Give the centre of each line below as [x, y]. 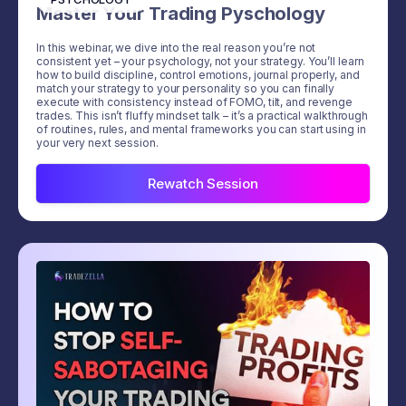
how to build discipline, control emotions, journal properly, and [198, 75]
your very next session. [97, 143]
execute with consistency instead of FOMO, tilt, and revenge [195, 102]
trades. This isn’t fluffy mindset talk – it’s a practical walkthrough [203, 116]
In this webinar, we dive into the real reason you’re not [176, 48]
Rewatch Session [203, 184]
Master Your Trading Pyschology [181, 14]
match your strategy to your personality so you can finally [186, 89]
